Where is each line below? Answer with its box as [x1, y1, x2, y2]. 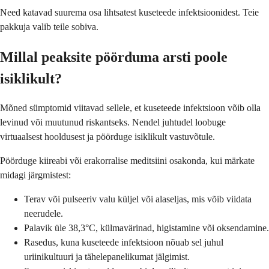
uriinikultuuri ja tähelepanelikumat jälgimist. [24, 252, 190, 262]
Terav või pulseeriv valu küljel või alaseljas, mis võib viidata [24, 194, 252, 205]
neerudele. [24, 208, 63, 219]
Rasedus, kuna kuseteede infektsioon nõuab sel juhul [24, 237, 223, 248]
